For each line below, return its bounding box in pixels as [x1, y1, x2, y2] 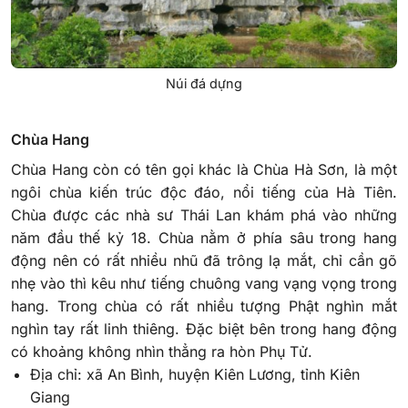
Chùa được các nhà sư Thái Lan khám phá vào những [11, 206, 397, 225]
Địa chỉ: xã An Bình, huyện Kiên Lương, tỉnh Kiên [29, 365, 360, 384]
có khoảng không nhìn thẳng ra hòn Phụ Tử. [11, 342, 312, 362]
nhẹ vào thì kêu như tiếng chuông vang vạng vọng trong [11, 274, 397, 293]
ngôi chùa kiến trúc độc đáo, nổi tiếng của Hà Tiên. [11, 183, 397, 202]
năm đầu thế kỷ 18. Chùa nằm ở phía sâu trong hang [11, 229, 397, 248]
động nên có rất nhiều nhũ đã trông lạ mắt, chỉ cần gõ [11, 251, 397, 270]
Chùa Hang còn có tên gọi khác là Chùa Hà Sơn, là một [11, 160, 397, 179]
